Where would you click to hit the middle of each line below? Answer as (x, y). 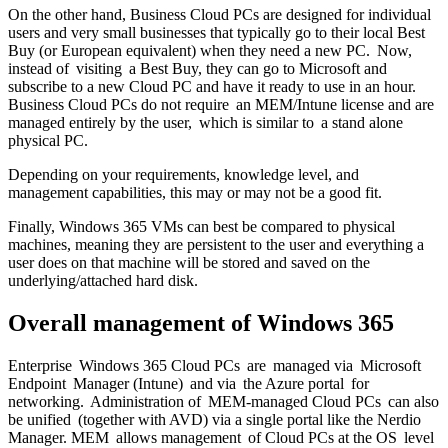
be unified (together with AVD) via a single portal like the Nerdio (214, 419)
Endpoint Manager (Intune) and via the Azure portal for (188, 383)
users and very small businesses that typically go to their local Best (216, 32)
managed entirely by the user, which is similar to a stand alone (205, 122)
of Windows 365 (309, 322)
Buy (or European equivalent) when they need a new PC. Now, (210, 50)
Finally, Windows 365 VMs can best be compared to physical (201, 226)
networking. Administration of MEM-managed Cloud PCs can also (223, 401)
